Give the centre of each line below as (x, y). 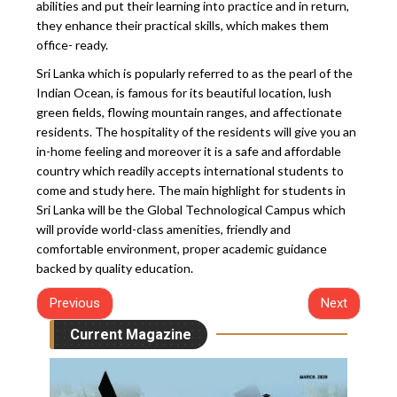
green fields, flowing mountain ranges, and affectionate (190, 112)
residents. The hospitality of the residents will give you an (197, 131)
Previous (75, 303)
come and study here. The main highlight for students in (191, 190)
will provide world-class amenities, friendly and (164, 229)
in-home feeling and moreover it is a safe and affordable (189, 151)
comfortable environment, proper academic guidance (182, 248)
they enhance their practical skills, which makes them (183, 25)
